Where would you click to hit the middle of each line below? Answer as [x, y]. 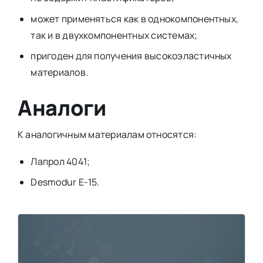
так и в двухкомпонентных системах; [114, 35]
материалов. [60, 72]
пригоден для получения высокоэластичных [131, 55]
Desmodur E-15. [65, 182]
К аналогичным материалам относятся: [107, 135]
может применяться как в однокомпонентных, [135, 18]
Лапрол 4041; [60, 162]
